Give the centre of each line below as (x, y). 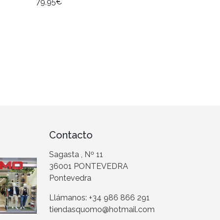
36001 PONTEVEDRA (88, 166)
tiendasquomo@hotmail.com (102, 210)
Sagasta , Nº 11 (76, 155)
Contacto (71, 135)
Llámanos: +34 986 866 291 (99, 198)
